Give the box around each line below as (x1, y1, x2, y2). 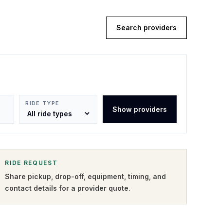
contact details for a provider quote (5, 184, 129, 192)
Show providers (112, 105, 167, 113)
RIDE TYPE (25, 100, 60, 107)
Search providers (116, 23, 177, 32)
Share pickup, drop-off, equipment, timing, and (5, 172, 166, 181)
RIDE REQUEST (5, 159, 58, 166)
